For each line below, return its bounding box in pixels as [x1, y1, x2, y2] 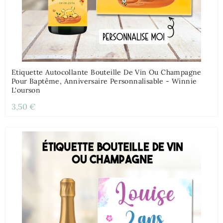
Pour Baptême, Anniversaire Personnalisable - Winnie [11, 77, 197, 86]
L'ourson [11, 86, 41, 95]
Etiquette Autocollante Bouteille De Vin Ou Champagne [11, 68, 202, 77]
